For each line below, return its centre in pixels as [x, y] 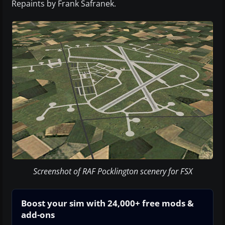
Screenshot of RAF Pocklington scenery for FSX [113, 171]
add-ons [38, 214]
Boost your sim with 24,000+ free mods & [107, 203]
